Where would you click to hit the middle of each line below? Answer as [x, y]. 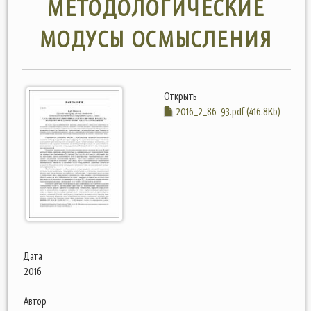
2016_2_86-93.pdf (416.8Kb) [227, 111]
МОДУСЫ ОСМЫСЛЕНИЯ [156, 40]
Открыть [180, 96]
